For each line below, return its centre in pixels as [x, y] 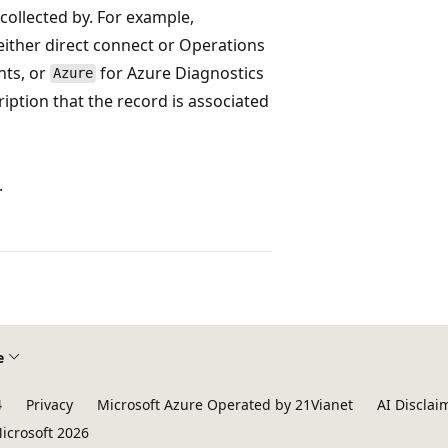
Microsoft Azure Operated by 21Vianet [225, 404]
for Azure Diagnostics [179, 72]
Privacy [49, 404]
